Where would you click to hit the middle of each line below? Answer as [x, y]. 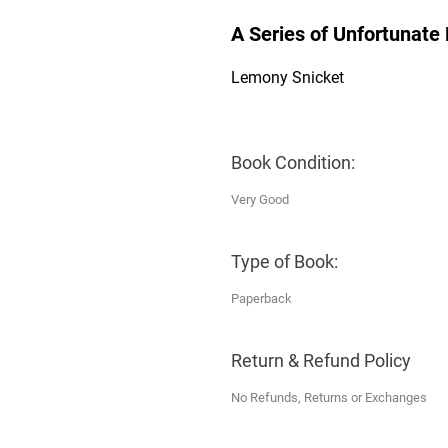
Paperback [261, 298]
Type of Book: [284, 261]
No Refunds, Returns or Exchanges [329, 397]
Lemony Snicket [287, 77]
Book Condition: [293, 162]
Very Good [260, 199]
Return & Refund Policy [321, 360]
